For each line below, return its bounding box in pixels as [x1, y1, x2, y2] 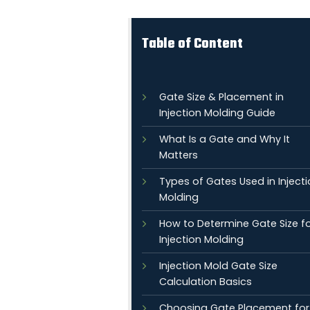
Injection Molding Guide [159, 106, 275, 120]
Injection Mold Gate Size [159, 259, 277, 273]
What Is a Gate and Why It [159, 132, 290, 146]
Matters [159, 148, 198, 162]
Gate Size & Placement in [159, 90, 284, 104]
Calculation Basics [159, 275, 252, 289]
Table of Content [142, 33, 243, 55]
